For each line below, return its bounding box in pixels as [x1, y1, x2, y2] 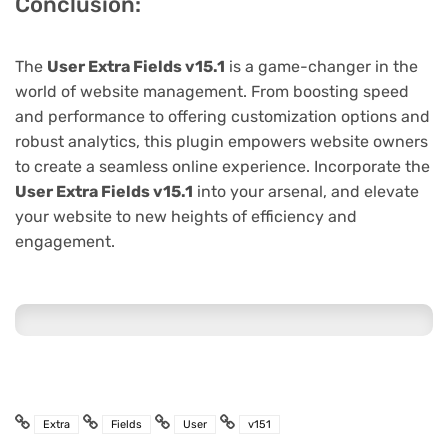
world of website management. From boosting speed [15, 82, 409, 102]
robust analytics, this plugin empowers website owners [15, 132, 428, 152]
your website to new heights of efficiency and [15, 207, 357, 227]
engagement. [15, 232, 115, 252]
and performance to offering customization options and [15, 107, 430, 127]
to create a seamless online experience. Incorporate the [15, 157, 430, 177]
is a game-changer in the [225, 57, 418, 77]
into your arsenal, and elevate [193, 182, 419, 202]
